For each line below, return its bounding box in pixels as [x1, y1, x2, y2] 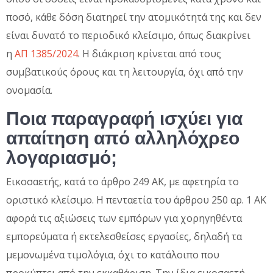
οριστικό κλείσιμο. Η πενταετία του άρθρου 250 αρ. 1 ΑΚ [6, 193, 266, 207]
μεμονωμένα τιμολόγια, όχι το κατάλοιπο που [6, 247, 219, 261]
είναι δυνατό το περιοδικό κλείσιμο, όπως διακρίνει [6, 28, 250, 42]
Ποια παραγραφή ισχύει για [6, 108, 243, 129]
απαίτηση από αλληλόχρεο [6, 127, 239, 148]
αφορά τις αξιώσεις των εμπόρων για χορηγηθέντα [6, 211, 242, 225]
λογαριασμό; [6, 147, 117, 168]
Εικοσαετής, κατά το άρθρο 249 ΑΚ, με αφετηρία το [6, 174, 239, 188]
